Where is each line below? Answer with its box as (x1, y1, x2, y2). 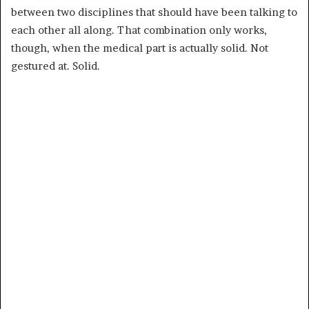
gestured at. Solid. (11, 59, 100, 72)
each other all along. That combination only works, (11, 23, 267, 37)
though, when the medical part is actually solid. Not (11, 41, 268, 54)
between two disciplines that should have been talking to (11, 5, 297, 19)
